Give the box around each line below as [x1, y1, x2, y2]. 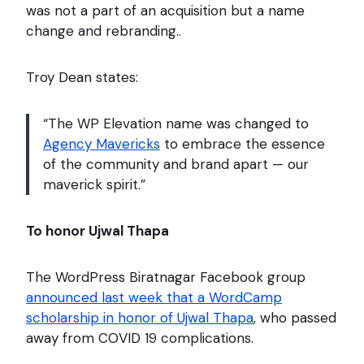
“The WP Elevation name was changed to [43, 115, 309, 133]
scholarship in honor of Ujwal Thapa [26, 309, 253, 327]
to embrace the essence [160, 135, 325, 154]
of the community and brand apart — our [43, 155, 309, 174]
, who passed [253, 309, 336, 327]
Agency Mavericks [43, 135, 160, 154]
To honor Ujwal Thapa [26, 222, 169, 240]
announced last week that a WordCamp [26, 288, 282, 307]
